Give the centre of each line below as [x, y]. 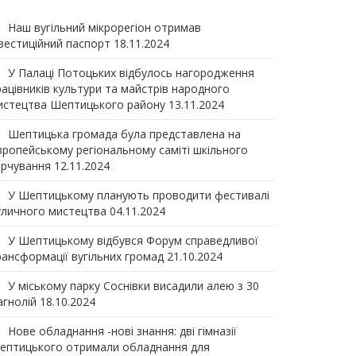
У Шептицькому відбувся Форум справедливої [133, 240]
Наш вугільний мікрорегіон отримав [104, 27]
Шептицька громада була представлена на [124, 134]
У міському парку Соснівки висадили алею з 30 [133, 286]
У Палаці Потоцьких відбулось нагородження [131, 73]
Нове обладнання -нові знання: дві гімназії [122, 331]
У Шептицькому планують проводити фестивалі [139, 195]
